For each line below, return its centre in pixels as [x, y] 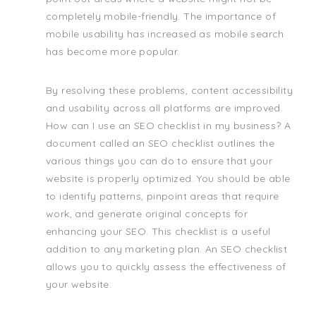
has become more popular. [113, 52]
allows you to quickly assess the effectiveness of [166, 267]
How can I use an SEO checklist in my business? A [169, 126]
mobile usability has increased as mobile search [165, 34]
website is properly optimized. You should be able [168, 179]
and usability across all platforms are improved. [165, 108]
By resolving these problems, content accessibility [169, 91]
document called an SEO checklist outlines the [160, 144]
